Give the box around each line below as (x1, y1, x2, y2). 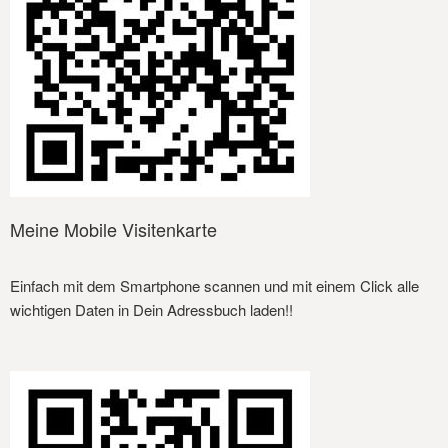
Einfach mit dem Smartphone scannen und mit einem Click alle (10, 275, 419, 297)
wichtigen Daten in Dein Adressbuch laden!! (10, 299, 293, 321)
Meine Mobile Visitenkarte (10, 216, 217, 243)
